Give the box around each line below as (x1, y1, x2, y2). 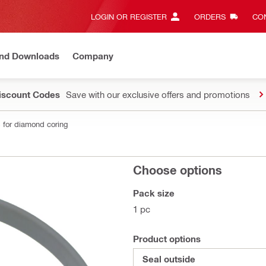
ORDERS (194, 12, 226, 21)
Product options (133, 233, 201, 244)
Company (72, 50, 113, 61)
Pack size (133, 188, 175, 198)
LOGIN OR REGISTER (91, 12, 167, 21)
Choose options (133, 163, 222, 177)
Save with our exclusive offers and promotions (66, 89, 250, 100)
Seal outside (142, 254, 195, 264)
